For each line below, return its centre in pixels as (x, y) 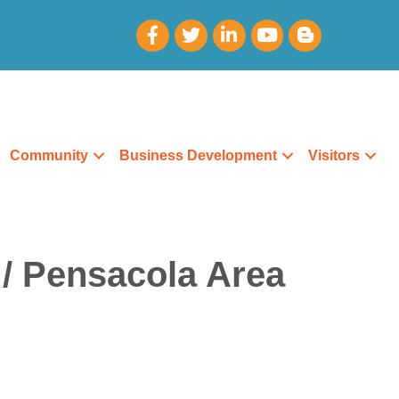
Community (49, 156)
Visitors (334, 156)
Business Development (199, 156)
